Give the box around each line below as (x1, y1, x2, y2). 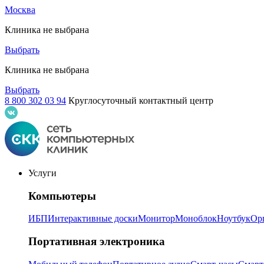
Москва (5, 5, 35, 15)
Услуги (28, 168, 57, 178)
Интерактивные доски (48, 213, 138, 224)
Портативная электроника (28, 235, 165, 248)
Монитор (138, 213, 175, 224)
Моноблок (175, 213, 217, 224)
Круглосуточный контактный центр (68, 95, 213, 105)
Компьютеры (28, 189, 96, 202)
